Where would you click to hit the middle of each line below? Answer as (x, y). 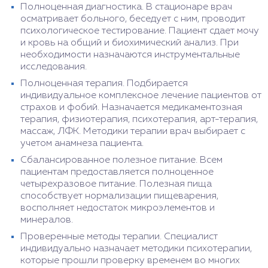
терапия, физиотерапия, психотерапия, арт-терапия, (139, 120)
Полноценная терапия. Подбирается (104, 84)
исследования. (54, 67)
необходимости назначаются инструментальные (130, 55)
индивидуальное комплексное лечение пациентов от (141, 96)
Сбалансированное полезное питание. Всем (121, 161)
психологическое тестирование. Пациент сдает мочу (140, 31)
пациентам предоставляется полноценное (117, 173)
